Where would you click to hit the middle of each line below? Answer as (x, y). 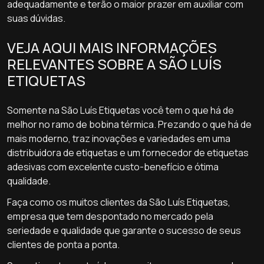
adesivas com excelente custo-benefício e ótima (113, 167)
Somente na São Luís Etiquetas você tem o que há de (121, 110)
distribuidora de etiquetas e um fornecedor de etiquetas (128, 153)
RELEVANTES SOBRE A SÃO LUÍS (114, 64)
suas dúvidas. (36, 18)
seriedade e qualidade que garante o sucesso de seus (124, 230)
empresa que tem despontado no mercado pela (110, 216)
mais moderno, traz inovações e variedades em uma (119, 138)
